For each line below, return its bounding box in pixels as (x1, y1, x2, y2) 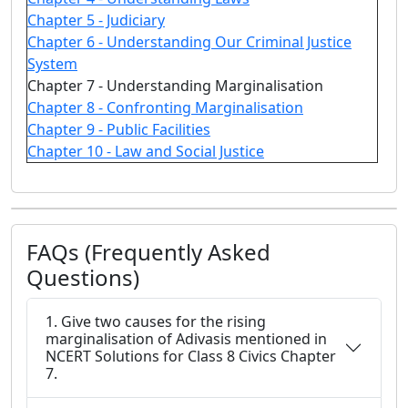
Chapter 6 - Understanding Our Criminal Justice (27, 32, 352, 52)
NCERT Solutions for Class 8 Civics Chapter (46, 346, 336, 366)
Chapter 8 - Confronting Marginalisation (27, 97, 303, 117)
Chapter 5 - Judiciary (27, 10, 165, 30)
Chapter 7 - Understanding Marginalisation (27, 76, 323, 96)
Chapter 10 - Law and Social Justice (27, 141, 264, 161)
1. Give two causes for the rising (46, 311, 266, 331)
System (27, 54, 77, 74)
